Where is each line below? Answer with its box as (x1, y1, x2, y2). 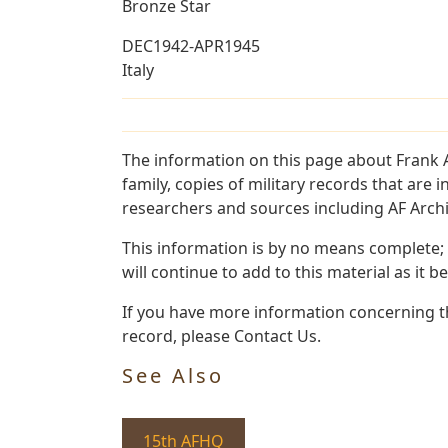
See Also (122, 361, 224, 389)
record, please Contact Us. (122, 324, 321, 347)
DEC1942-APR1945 (122, 34, 260, 57)
